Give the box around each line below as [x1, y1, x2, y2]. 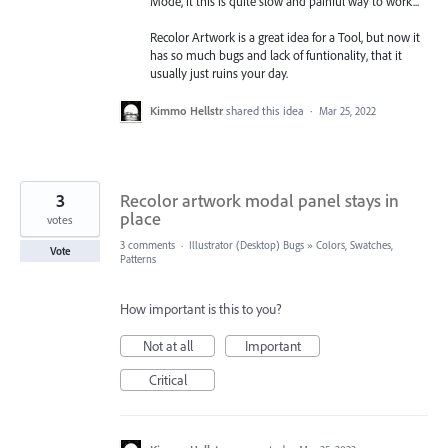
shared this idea [226, 102, 307, 118]
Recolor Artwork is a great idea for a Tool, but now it [150, 29, 420, 46]
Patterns [120, 251, 156, 266]
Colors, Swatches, [316, 237, 393, 252]
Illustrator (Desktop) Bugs [189, 237, 304, 252]
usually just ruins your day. [150, 65, 288, 82]
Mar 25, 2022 [319, 103, 376, 118]
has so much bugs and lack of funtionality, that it [150, 47, 402, 64]
